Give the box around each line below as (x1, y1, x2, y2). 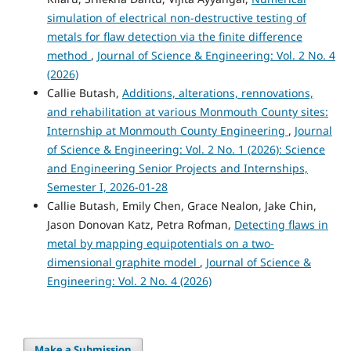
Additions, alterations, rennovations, (121, 85, 313, 101)
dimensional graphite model (46, 255, 200, 270)
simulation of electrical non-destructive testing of (46, 10, 306, 26)
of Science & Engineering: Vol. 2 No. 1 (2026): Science (46, 142, 325, 157)
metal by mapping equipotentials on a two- (46, 236, 274, 251)
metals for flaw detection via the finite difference (46, 29, 302, 45)
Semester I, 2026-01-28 (46, 179, 168, 195)
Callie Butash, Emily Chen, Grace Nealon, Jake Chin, (46, 198, 317, 214)
